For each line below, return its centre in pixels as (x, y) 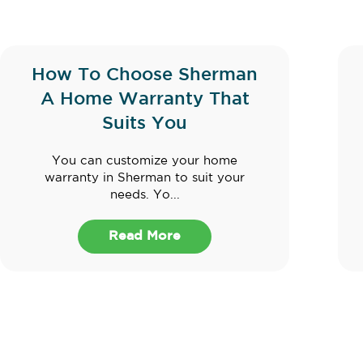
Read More (145, 237)
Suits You (145, 124)
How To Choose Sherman (145, 76)
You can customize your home (145, 161)
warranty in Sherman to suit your (145, 178)
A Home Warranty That (145, 100)
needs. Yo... (145, 195)
